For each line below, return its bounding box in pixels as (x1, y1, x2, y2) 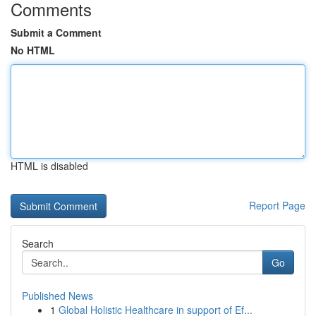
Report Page (249, 198, 305, 212)
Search (22, 236, 54, 250)
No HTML (11, 43, 55, 57)
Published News (22, 288, 93, 303)
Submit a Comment (11, 25, 102, 39)
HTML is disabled (11, 159, 88, 173)
